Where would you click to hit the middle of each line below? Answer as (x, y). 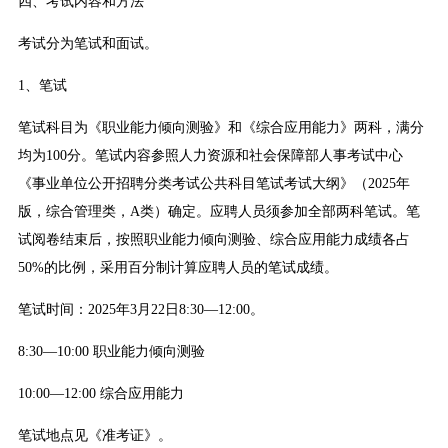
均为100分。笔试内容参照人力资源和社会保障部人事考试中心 (210, 156)
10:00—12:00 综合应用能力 (100, 394)
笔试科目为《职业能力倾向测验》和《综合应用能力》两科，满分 (220, 128)
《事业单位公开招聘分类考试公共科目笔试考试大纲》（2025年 (213, 184)
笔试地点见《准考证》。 (94, 436)
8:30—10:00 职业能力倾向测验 (111, 352)
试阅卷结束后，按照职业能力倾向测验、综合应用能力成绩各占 (213, 240)
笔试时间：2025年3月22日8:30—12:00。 (140, 310)
